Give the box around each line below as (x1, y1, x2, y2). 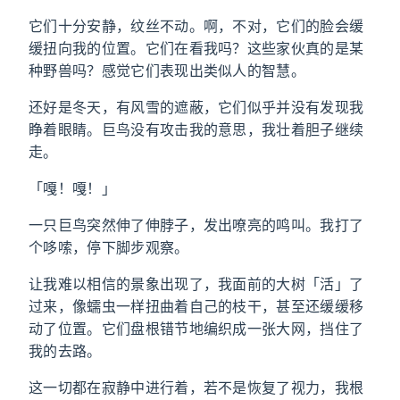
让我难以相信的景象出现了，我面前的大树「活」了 (29, 275, 364, 293)
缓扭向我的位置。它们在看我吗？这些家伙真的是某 (29, 39, 364, 57)
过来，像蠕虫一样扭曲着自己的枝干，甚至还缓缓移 (29, 297, 364, 315)
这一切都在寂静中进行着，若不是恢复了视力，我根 (29, 379, 364, 396)
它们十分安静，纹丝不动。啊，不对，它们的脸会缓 (29, 17, 364, 35)
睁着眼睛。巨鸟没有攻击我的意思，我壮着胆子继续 (29, 121, 364, 138)
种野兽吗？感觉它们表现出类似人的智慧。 (29, 62, 306, 79)
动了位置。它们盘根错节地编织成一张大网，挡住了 (29, 320, 364, 337)
